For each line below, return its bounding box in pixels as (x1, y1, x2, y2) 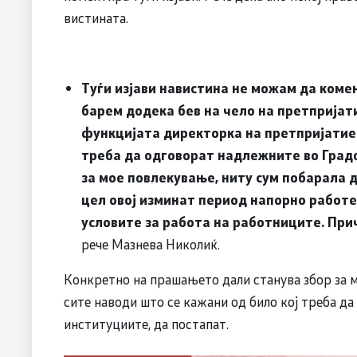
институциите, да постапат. (64, 315, 229, 333)
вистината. (64, 9, 128, 27)
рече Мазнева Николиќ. (81, 235, 223, 253)
